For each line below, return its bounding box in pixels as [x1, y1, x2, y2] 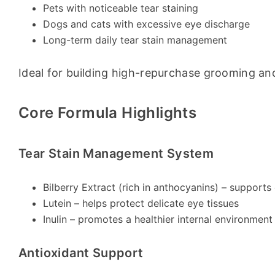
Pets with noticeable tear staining [43, 2, 198, 14]
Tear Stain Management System [18, 146, 214, 161]
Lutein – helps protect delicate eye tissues [43, 197, 239, 209]
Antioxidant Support [18, 246, 144, 260]
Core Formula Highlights [18, 104, 197, 122]
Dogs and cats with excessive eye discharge [43, 18, 250, 30]
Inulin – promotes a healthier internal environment [43, 213, 273, 225]
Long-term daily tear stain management [43, 34, 227, 46]
